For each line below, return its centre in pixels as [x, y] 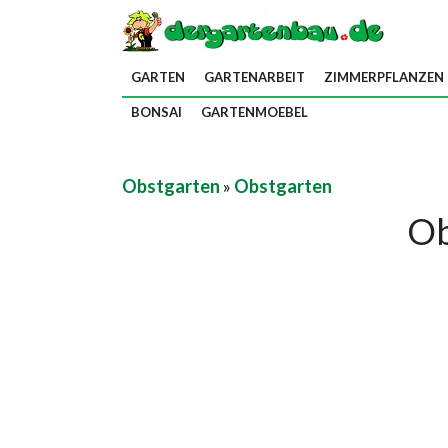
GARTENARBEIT [254, 77]
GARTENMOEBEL [254, 112]
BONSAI [156, 112]
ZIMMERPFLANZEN [384, 77]
